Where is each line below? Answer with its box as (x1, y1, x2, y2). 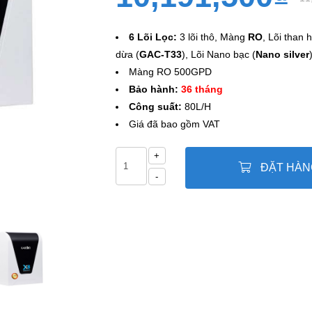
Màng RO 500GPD (128, 66, 212, 77)
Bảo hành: (128, 84, 178, 95)
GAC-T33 (139, 49, 182, 60)
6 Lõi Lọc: (128, 31, 177, 42)
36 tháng (180, 84, 223, 95)
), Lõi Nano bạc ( (181, 49, 256, 60)
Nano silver (255, 49, 309, 60)
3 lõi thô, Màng (176, 31, 248, 42)
